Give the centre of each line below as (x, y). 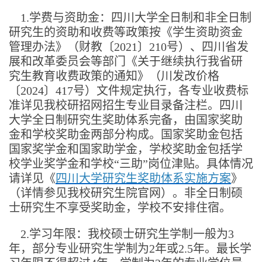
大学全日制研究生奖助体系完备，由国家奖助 (126, 120)
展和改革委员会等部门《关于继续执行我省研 (126, 61)
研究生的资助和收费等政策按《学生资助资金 (126, 32)
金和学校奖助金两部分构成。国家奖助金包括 (126, 134)
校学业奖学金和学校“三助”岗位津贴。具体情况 (131, 163)
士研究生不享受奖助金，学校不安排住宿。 (120, 207)
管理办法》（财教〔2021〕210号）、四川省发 (129, 46)
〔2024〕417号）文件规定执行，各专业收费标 (129, 90)
